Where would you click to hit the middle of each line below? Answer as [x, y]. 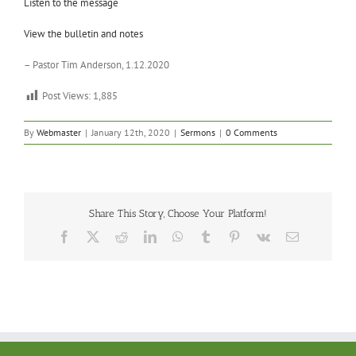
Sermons [198, 133]
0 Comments [252, 133]
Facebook [94, 236]
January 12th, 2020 [131, 133]
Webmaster [59, 133]
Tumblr [229, 236]
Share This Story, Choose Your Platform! [178, 214]
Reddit [143, 236]
